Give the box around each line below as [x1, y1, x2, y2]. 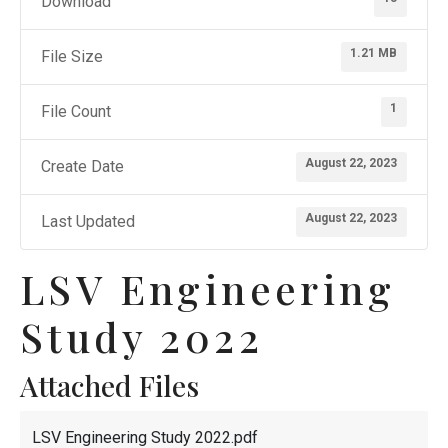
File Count [41, 102, 111, 122]
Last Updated [41, 212, 135, 232]
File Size [41, 47, 103, 67]
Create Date [41, 157, 124, 177]
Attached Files [20, 367, 199, 405]
